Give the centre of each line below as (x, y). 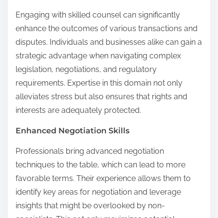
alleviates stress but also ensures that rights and (101, 96)
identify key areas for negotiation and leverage (98, 192)
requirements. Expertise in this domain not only (99, 83)
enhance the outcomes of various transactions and (107, 28)
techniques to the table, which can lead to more (100, 164)
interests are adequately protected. (78, 110)
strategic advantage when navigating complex (98, 55)
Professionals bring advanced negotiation (90, 151)
